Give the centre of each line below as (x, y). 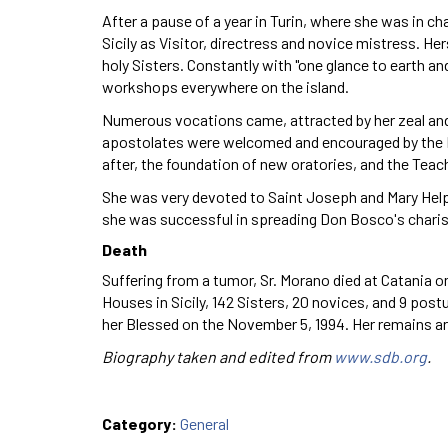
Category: (141, 423)
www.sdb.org (380, 356)
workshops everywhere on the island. (225, 86)
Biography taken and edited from (218, 356)
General (204, 423)
